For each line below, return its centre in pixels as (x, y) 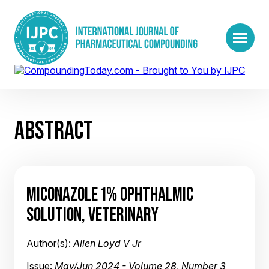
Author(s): (50, 243)
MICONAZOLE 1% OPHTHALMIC (110, 194)
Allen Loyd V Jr (107, 243)
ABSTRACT (54, 130)
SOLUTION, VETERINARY (92, 214)
